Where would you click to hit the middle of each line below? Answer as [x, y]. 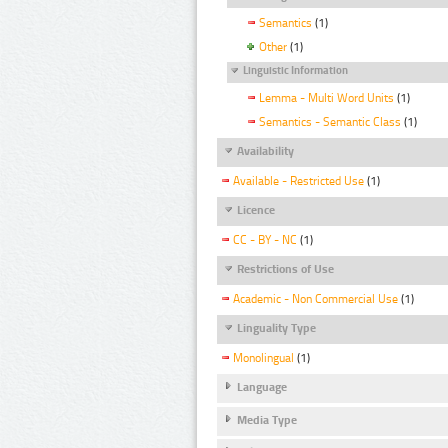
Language [262, 387]
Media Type [267, 419]
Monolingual [263, 358]
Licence [256, 209]
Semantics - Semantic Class [330, 121]
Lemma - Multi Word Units [326, 97]
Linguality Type [276, 328]
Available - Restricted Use [298, 180]
